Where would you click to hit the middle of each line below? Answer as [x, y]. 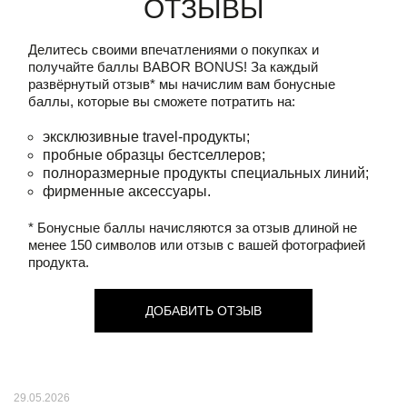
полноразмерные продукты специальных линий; [206, 173]
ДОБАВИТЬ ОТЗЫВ [203, 310]
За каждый [283, 67]
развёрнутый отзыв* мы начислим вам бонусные [182, 84]
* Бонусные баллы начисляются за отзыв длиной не [193, 228]
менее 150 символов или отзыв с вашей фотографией [197, 245]
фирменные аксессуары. [127, 191]
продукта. [59, 262]
